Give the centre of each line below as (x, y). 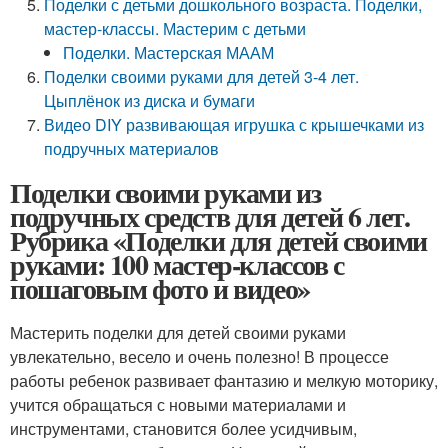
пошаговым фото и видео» (160, 288)
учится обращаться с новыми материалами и (178, 404)
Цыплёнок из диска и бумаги (150, 100)
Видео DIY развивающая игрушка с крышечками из (234, 124)
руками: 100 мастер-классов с (177, 264)
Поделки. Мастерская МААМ (169, 52)
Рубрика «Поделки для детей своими (218, 240)
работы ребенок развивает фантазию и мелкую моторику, (224, 380)
